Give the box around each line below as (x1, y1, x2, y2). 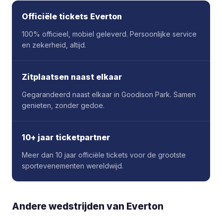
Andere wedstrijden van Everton (12, 201, 164, 212)
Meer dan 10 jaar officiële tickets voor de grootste (22, 151, 186, 159)
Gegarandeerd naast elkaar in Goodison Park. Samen (22, 90, 196, 99)
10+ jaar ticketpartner (22, 132, 110, 142)
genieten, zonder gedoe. (22, 101, 105, 110)
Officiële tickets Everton (22, 11, 122, 21)
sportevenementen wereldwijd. (22, 162, 123, 170)
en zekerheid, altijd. (22, 41, 86, 49)
